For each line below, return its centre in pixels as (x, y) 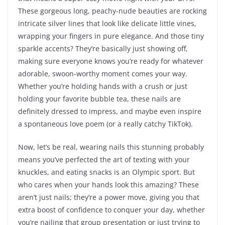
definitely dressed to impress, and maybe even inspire (110, 111)
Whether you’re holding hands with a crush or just (103, 86)
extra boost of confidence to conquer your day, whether (111, 210)
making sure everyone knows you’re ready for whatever (111, 61)
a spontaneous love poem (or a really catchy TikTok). (105, 124)
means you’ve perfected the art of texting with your (104, 160)
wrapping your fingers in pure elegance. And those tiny (111, 36)
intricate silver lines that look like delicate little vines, (107, 24)
